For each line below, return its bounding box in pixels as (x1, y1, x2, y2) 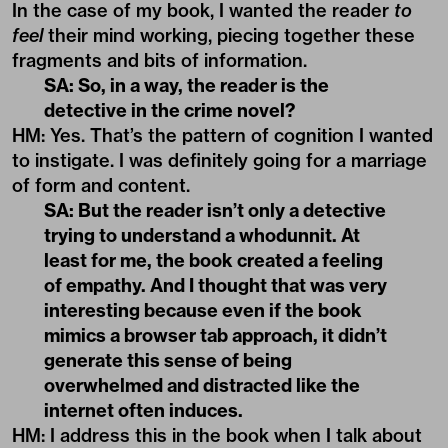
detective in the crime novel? (44, 98, 295, 122)
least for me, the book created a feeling (44, 248, 383, 272)
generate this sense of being (44, 348, 292, 372)
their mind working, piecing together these (43, 23, 415, 47)
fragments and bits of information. (12, 48, 307, 72)
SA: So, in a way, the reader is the (44, 73, 329, 97)
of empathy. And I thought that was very (44, 273, 387, 297)
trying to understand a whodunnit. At (44, 223, 360, 247)
